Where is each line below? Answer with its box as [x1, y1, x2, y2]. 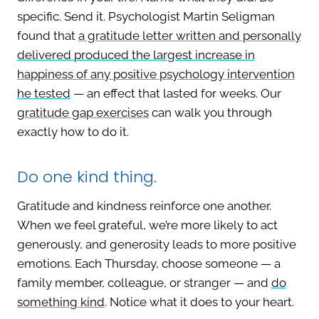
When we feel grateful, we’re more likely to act [17, 218, 278, 233]
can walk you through [149, 105, 272, 120]
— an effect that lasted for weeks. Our [70, 86, 281, 101]
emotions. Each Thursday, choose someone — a [17, 256, 281, 271]
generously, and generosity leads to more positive [17, 237, 296, 252]
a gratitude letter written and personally [78, 28, 301, 43]
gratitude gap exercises [17, 105, 149, 120]
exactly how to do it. [17, 125, 129, 140]
